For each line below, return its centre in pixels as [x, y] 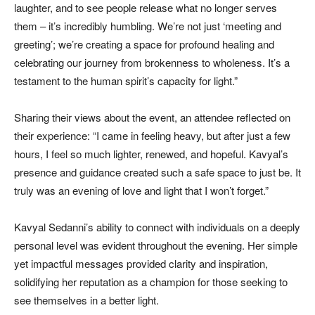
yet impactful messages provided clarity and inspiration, [141, 263]
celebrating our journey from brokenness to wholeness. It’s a [152, 62]
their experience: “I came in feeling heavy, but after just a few [152, 135]
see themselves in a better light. [86, 300]
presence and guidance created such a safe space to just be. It [157, 172]
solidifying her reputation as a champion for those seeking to [151, 281]
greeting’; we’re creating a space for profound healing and [144, 44]
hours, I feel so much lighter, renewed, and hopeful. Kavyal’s [151, 153]
